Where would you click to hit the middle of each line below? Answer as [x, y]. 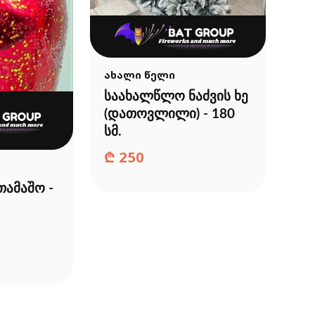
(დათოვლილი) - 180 [169, 114]
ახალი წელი [140, 75]
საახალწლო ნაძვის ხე [176, 96]
